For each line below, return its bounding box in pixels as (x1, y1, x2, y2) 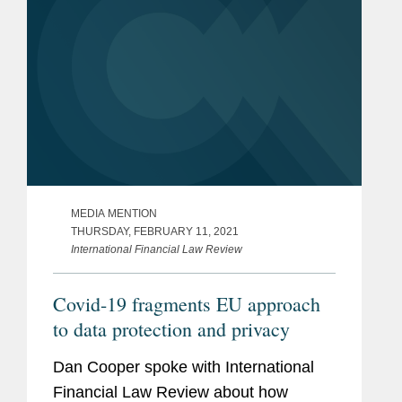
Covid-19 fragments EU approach (53, 291, 320, 318)
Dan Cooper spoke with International (53, 358, 314, 377)
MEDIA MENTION (71, 207, 157, 221)
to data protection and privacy (53, 316, 290, 343)
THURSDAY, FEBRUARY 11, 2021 (71, 225, 239, 239)
